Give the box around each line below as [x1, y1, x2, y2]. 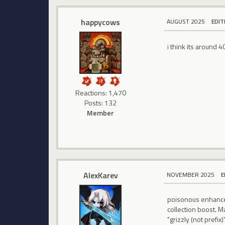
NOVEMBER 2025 [167, 169, 215, 179]
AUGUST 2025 [167, 17, 205, 27]
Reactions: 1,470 [75, 87, 126, 98]
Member [87, 107, 115, 119]
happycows [81, 16, 121, 29]
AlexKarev [83, 169, 118, 181]
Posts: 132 [84, 97, 117, 108]
